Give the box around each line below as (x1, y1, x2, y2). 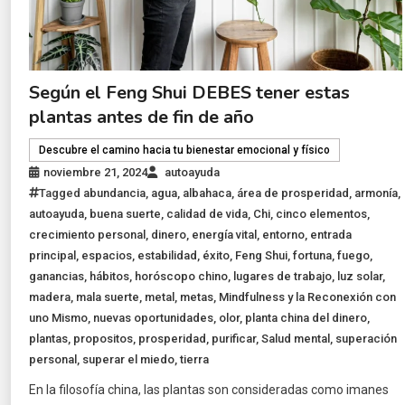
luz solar (337, 269, 383, 284)
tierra (180, 353, 210, 367)
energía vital (192, 228, 258, 242)
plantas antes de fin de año (29, 105, 255, 130)
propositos (73, 332, 134, 346)
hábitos (89, 269, 130, 284)
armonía (354, 186, 399, 201)
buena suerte (89, 207, 162, 221)
